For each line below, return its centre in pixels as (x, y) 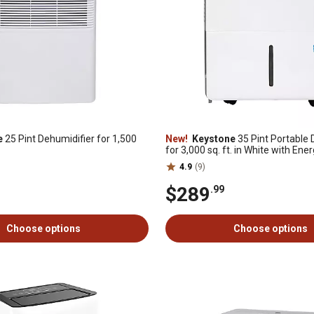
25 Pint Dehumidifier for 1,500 (70, 139)
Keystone (213, 139)
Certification (192, 161)
